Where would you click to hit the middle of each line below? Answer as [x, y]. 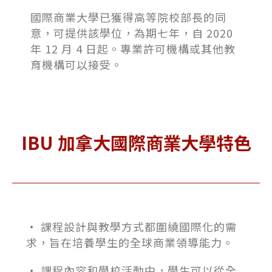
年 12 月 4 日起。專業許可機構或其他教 [133, 49]
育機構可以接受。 [76, 64]
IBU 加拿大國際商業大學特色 [136, 142]
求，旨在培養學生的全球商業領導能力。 [130, 242]
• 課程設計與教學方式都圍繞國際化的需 [131, 226]
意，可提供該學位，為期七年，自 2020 [132, 33]
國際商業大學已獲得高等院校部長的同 [128, 17]
